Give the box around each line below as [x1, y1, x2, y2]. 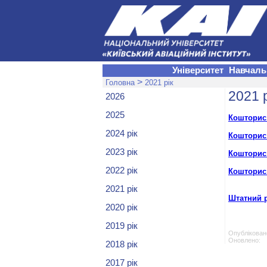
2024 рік [105, 129, 138, 138]
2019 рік [105, 221, 138, 231]
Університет [172, 66, 223, 75]
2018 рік [105, 240, 138, 249]
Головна [105, 78, 135, 87]
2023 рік [105, 147, 138, 157]
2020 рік [105, 203, 138, 212]
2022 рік [105, 166, 138, 175]
